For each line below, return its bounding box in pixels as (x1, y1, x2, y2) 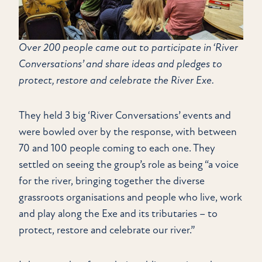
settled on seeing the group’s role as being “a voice (19, 158, 239, 171)
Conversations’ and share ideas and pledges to (19, 58, 222, 71)
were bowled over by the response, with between (19, 126, 237, 139)
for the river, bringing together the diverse (19, 175, 205, 188)
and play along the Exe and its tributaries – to (19, 208, 218, 220)
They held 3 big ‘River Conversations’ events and (19, 109, 231, 122)
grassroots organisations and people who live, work (19, 191, 242, 204)
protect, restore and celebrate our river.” (19, 224, 195, 237)
